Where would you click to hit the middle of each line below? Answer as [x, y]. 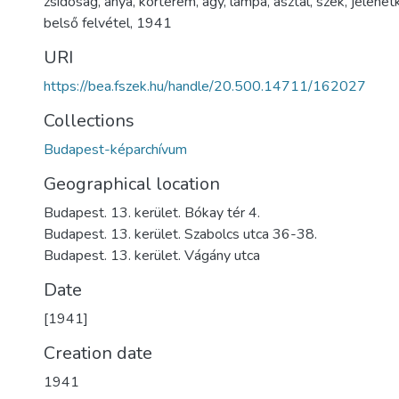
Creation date [98, 353]
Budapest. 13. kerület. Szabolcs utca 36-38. [180, 234]
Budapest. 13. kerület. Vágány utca [152, 256]
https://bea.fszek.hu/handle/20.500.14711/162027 [205, 86]
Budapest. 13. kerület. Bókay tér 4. [152, 213]
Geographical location [132, 184]
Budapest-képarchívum [115, 150]
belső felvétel [87, 23]
